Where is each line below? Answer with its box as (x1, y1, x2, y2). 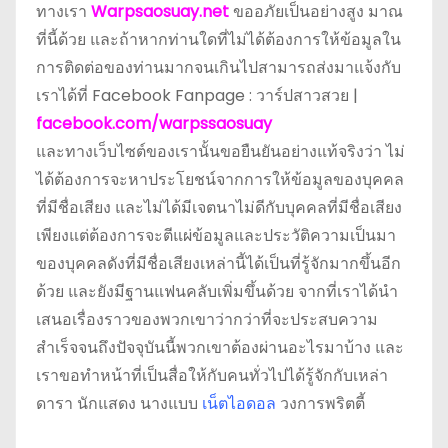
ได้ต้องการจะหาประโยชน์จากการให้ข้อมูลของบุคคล (36, 167, 404, 191)
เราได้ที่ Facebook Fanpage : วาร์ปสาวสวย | (36, 83, 358, 107)
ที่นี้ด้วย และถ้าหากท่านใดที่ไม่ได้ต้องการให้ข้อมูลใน (36, 27, 401, 51)
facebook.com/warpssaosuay (36, 111, 272, 135)
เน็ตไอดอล (202, 391, 276, 415)
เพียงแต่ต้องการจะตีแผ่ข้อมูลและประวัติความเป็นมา (36, 223, 396, 247)
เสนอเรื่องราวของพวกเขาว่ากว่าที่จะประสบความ (36, 307, 378, 331)
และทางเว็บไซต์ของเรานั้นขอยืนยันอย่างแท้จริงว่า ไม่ (36, 139, 405, 163)
